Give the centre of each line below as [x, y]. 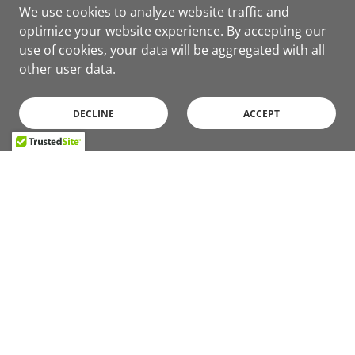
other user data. [67, 69]
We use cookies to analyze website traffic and [154, 12]
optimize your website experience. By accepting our [173, 31]
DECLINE [94, 113]
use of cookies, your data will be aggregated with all [172, 50]
